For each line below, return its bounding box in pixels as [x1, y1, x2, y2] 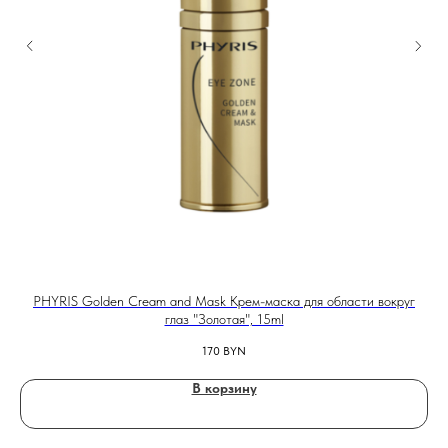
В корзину [191, 380, 257, 397]
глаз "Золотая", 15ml [164, 311, 284, 328]
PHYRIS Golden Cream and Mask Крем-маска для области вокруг [33, 293, 415, 310]
